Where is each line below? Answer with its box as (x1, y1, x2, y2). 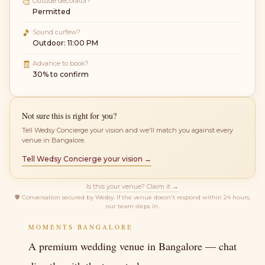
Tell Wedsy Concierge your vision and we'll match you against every (22, 126, 233, 135)
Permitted (33, 7, 70, 17)
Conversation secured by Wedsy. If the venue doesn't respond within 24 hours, (20, 193, 250, 202)
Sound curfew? (33, 28, 80, 37)
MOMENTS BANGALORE (28, 222, 133, 232)
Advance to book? (33, 59, 89, 68)
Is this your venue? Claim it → (86, 182, 179, 191)
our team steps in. (106, 202, 159, 211)
